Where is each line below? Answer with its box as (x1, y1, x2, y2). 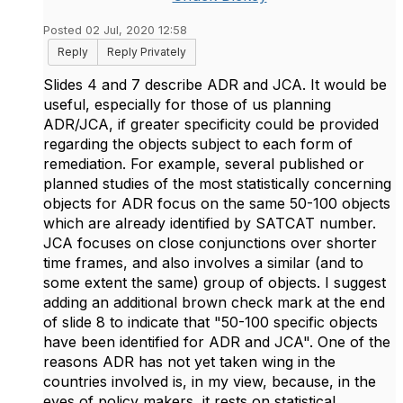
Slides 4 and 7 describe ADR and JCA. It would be (43, 76, 387, 94)
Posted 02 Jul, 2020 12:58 (43, 23, 187, 37)
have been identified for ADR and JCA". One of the (43, 333, 390, 351)
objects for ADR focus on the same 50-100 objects (43, 194, 390, 212)
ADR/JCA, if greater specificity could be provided (43, 115, 379, 133)
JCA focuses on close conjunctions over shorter (43, 234, 377, 252)
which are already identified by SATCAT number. (43, 214, 376, 232)
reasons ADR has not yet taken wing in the (43, 353, 336, 371)
